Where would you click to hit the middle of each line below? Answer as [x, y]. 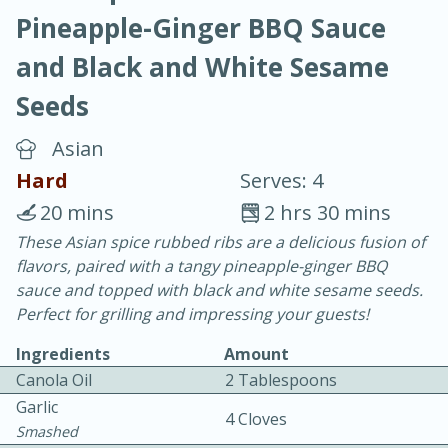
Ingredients [63, 354]
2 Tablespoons [281, 380]
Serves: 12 [347, 255]
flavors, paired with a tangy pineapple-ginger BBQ [201, 266]
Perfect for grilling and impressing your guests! [192, 314]
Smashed [47, 432]
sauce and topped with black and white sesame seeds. [219, 290]
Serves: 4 [281, 181]
